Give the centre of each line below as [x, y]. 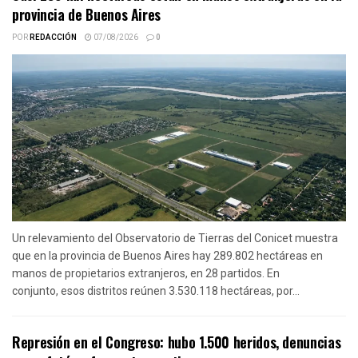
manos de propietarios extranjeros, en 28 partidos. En [146, 273]
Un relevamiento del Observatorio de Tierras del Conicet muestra [175, 238]
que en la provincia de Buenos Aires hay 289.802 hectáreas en [167, 255]
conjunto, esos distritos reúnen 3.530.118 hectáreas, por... [156, 290]
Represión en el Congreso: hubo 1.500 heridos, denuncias [177, 342]
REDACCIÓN [53, 37]
